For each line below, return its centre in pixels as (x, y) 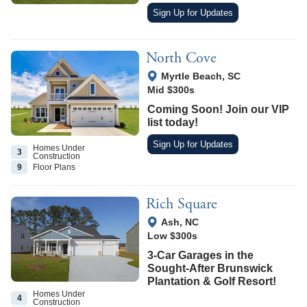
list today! (173, 123)
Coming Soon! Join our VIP (219, 110)
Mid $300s (171, 90)
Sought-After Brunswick (210, 269)
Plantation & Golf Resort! (212, 282)
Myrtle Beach (192, 76)
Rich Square (182, 205)
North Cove (182, 59)
